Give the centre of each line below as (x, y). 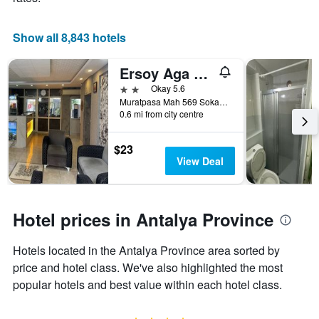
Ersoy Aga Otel (201, 73)
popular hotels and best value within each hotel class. (147, 285)
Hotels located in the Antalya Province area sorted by (146, 251)
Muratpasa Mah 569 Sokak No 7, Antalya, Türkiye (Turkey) (224, 102)
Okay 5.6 (168, 88)
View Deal (200, 161)
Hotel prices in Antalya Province (143, 220)
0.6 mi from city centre (162, 114)
